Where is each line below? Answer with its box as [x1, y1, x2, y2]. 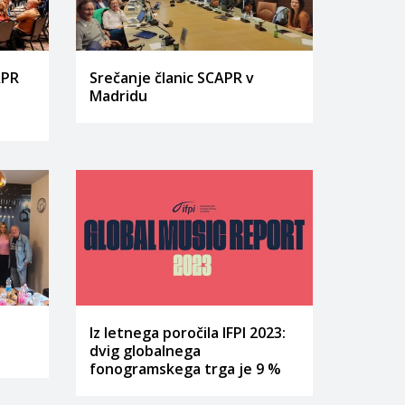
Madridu [89, 85, 147, 106]
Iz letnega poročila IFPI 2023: [89, 323, 286, 343]
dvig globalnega [89, 341, 201, 361]
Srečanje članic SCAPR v [89, 67, 254, 88]
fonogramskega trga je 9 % [89, 359, 281, 379]
